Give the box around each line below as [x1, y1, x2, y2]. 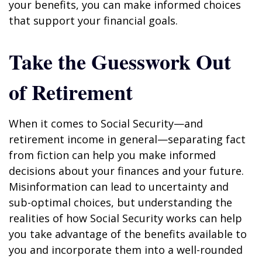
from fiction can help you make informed [9, 148, 216, 162]
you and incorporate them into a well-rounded [9, 243, 243, 257]
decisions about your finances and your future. [9, 164, 244, 178]
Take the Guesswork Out [9, 46, 231, 77]
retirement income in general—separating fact [9, 132, 246, 146]
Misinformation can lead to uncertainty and [9, 180, 229, 194]
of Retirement [9, 77, 133, 107]
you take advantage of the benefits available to [9, 227, 247, 241]
